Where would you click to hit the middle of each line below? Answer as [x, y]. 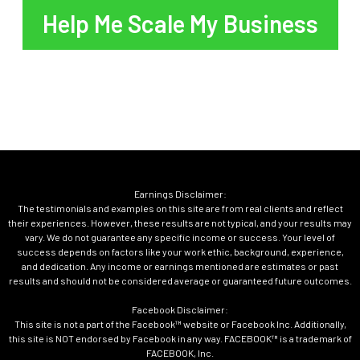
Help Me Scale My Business [180, 24]
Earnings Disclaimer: [180, 194]
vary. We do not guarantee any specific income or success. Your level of [180, 237]
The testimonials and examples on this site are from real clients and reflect [180, 209]
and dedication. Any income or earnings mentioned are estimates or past [180, 266]
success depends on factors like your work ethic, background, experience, [180, 252]
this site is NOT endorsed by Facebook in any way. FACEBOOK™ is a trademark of [180, 339]
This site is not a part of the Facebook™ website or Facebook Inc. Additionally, [180, 324]
